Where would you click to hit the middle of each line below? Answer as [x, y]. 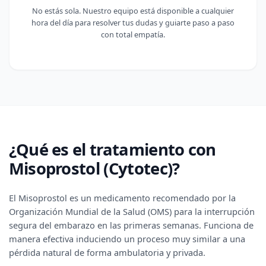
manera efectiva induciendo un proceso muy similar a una [127, 239]
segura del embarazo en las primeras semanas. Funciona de [131, 225]
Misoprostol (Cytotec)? [94, 169]
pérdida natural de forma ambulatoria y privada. [107, 253]
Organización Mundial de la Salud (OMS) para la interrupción [132, 212]
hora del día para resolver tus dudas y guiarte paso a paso [133, 22]
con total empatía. [133, 34]
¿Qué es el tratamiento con [112, 150]
